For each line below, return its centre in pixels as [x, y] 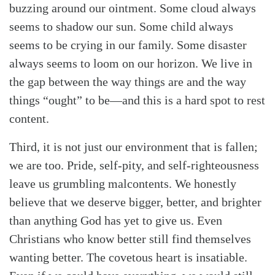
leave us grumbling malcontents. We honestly [123, 183]
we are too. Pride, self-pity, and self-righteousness [134, 165]
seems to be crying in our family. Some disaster [128, 45]
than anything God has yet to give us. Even [116, 220]
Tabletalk [98, 57]
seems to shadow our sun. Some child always [121, 26]
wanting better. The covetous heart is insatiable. [128, 257]
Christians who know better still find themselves [130, 238]
